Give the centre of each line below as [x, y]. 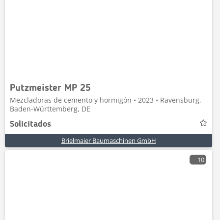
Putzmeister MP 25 [50, 88]
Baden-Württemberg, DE [50, 109]
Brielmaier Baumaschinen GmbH [109, 140]
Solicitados [30, 124]
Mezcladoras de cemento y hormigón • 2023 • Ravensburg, [106, 100]
